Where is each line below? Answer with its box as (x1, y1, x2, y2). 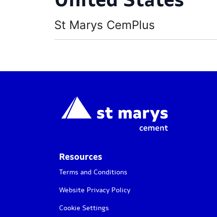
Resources (59, 151, 102, 162)
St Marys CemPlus (54, 17, 155, 32)
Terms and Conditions (59, 168, 127, 176)
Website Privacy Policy (59, 186, 130, 194)
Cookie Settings (59, 203, 109, 212)
